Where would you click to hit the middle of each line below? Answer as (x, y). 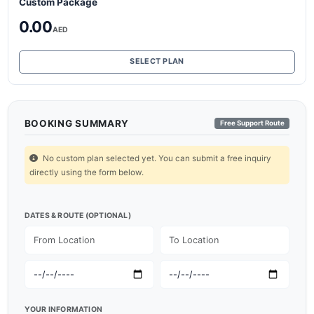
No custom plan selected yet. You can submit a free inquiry (156, 158)
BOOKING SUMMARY (76, 123)
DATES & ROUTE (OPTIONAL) (77, 215)
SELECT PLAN (157, 62)
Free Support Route (252, 123)
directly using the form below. (87, 172)
